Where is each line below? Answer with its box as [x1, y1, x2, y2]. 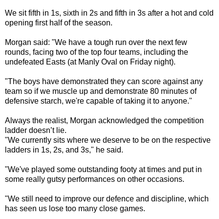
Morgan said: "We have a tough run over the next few [5, 38, 187, 46]
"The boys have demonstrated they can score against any [5, 77, 203, 86]
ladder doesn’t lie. [5, 126, 72, 134]
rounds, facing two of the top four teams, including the [5, 48, 188, 56]
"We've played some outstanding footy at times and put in [5, 165, 202, 174]
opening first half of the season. [5, 19, 112, 27]
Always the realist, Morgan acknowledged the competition [5, 116, 204, 125]
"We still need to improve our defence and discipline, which [5, 195, 209, 203]
